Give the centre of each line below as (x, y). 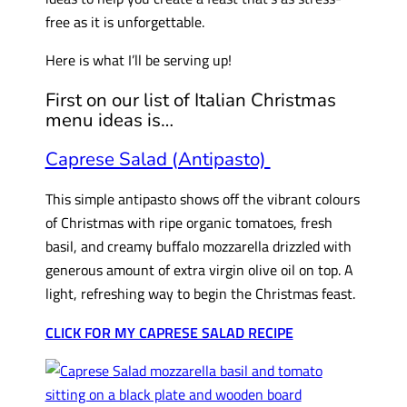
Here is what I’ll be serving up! (138, 59)
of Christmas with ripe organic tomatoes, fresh (189, 223)
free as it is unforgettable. (124, 21)
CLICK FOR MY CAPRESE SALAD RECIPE (169, 332)
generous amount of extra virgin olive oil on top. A (199, 270)
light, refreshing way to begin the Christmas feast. (200, 293)
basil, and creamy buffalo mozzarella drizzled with (198, 246)
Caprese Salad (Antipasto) (158, 159)
